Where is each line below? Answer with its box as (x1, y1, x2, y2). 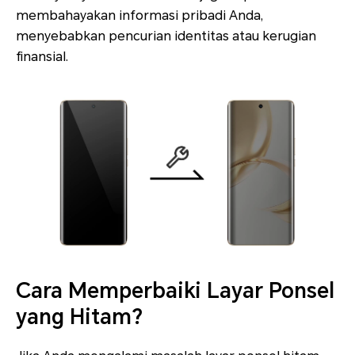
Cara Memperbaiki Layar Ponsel (16, 279, 334, 303)
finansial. (16, 49, 68, 65)
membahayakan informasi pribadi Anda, (16, 8, 263, 24)
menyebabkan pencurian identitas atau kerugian (16, 29, 316, 44)
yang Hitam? (16, 305, 143, 330)
